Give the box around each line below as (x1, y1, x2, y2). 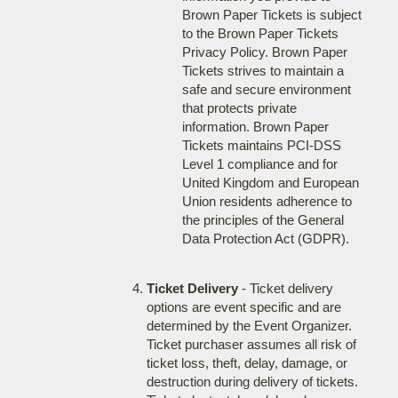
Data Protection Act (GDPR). (181, 231, 349, 246)
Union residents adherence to (181, 194, 352, 209)
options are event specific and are (146, 299, 341, 314)
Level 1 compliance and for (181, 156, 338, 171)
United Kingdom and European (181, 175, 359, 190)
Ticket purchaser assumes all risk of (146, 337, 356, 352)
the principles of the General (181, 212, 344, 227)
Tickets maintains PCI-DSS (181, 138, 341, 153)
